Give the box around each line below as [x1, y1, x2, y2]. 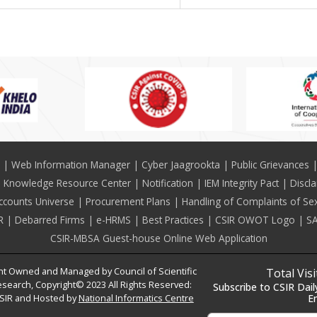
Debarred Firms [14, 213, 85, 227]
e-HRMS [96, 213, 131, 227]
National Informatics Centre [78, 292, 194, 305]
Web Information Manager [11, 158, 130, 172]
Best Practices [142, 213, 204, 227]
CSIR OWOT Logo [214, 213, 295, 227]
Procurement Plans [85, 195, 171, 209]
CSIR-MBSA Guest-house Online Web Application [50, 231, 267, 246]
